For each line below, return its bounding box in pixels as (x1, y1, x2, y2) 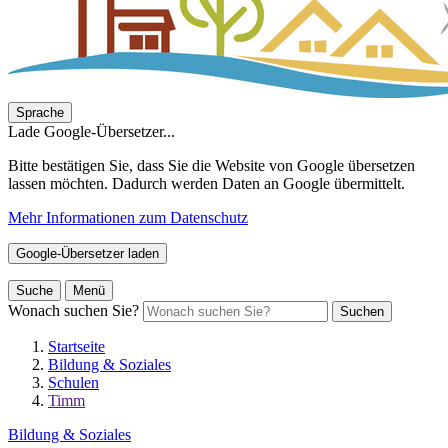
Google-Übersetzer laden (16, 246, 159, 261)
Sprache (16, 105, 64, 120)
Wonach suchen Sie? (8, 302, 139, 319)
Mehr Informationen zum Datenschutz (8, 209, 248, 226)
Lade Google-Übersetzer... (8, 123, 175, 140)
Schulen (48, 374, 99, 391)
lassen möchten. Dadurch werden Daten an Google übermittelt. (8, 175, 405, 192)
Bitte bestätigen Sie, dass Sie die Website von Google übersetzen (8, 157, 415, 174)
